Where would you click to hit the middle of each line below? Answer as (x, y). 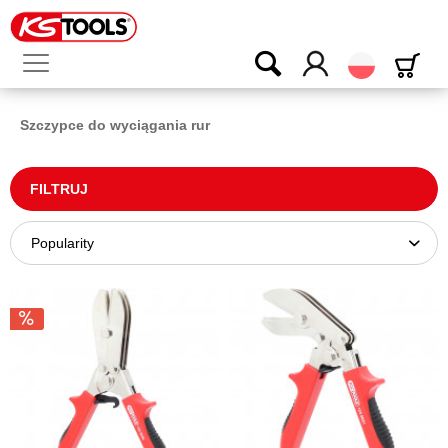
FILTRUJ (59, 189)
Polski (393, 59)
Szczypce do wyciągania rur (115, 125)
